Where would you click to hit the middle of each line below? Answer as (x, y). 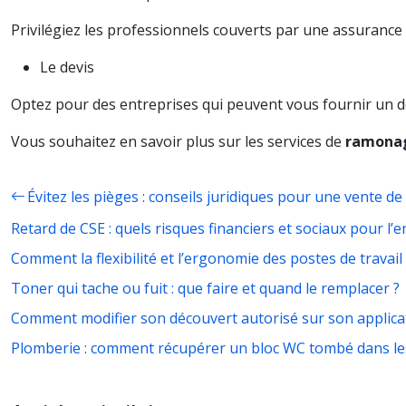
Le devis (67, 67)
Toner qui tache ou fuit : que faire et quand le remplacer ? (205, 288)
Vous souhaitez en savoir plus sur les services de (178, 141)
